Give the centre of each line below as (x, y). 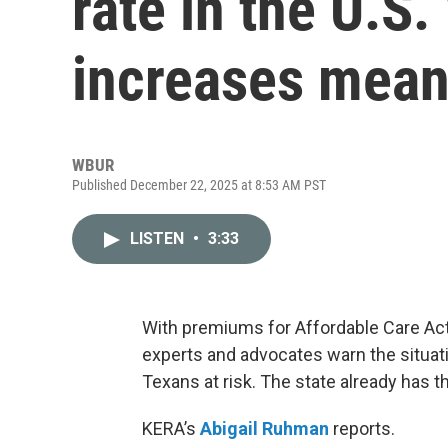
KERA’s (171, 428)
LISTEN (159, 238)
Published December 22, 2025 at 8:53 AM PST (199, 185)
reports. (362, 428)
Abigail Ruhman (264, 428)
